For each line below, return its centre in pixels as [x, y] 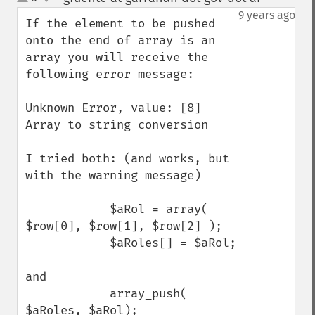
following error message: [113, 74]
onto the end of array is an [120, 40]
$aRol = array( [67, 209]
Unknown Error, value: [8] [113, 108]
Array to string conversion [117, 125]
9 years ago [267, 15]
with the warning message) [113, 175]
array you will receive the [117, 57]
